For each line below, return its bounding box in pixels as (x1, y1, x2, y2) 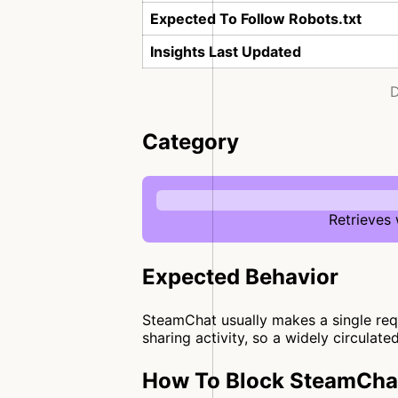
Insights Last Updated (150, 43, 301, 60)
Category (142, 129, 239, 155)
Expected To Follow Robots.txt (150, 10, 362, 28)
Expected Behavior (142, 264, 338, 290)
